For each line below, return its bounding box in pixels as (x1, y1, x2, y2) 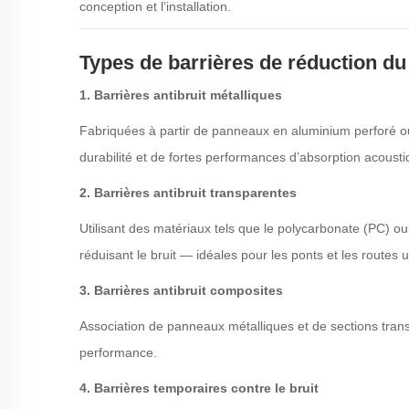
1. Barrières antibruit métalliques (79, 88, 282, 102)
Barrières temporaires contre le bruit (94, 381, 319, 395)
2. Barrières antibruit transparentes (79, 185, 297, 200)
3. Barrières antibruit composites (79, 283, 283, 298)
